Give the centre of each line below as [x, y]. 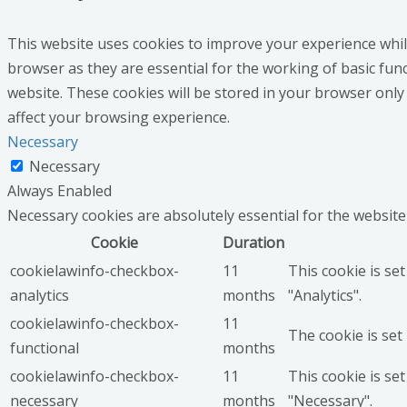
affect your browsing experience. [119, 118]
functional [45, 348]
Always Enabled [60, 191]
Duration [253, 243]
